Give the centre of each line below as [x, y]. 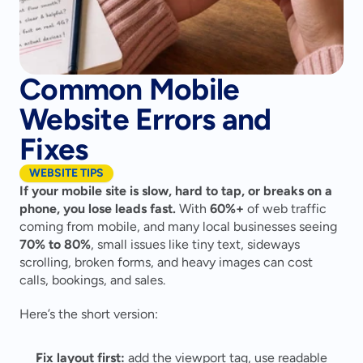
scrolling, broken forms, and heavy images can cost [166, 262]
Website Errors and [145, 119]
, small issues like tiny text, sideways [195, 244]
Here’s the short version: [89, 314]
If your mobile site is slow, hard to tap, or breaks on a [176, 191]
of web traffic [285, 209]
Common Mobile [130, 89]
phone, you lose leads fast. [98, 209]
